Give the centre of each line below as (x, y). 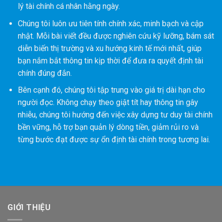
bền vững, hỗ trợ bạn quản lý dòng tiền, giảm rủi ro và (108, 127)
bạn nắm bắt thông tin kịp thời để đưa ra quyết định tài (110, 60)
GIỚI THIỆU (29, 208)
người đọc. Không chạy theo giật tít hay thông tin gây (108, 103)
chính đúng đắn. (45, 73)
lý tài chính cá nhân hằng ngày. (69, 6)
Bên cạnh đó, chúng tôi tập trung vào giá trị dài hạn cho (111, 90)
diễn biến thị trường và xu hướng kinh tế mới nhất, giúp (110, 48)
